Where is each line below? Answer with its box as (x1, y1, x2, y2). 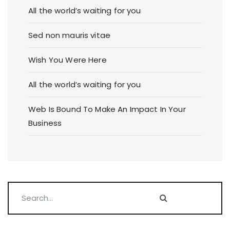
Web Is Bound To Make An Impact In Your (28, 103, 186, 114)
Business (28, 117, 62, 128)
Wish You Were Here (28, 54, 107, 65)
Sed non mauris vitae (28, 29, 110, 41)
